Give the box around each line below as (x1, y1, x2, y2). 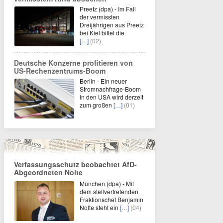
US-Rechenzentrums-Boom (14, 66, 106, 76)
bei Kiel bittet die (80, 28, 124, 37)
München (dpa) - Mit (80, 179, 134, 188)
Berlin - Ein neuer (80, 77, 127, 85)
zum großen (80, 101, 113, 109)
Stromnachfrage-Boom (80, 85, 141, 93)
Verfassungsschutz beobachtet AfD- (14, 159, 137, 169)
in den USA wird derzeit (80, 93, 143, 101)
